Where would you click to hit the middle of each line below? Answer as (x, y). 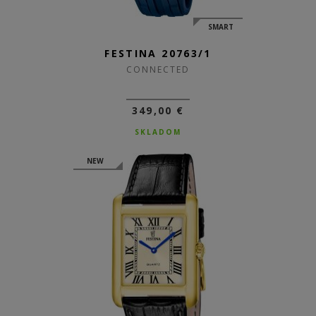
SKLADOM (158, 132)
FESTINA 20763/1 (158, 53)
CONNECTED (158, 69)
